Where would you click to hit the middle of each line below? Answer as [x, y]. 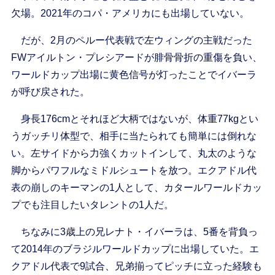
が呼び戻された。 [50, 92]
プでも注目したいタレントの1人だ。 [92, 205]
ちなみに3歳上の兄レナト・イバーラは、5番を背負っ [134, 232]
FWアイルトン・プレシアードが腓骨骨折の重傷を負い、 [136, 58]
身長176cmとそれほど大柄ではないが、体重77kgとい [134, 119]
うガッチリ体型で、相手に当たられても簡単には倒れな [134, 136]
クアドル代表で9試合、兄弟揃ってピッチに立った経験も [136, 266]
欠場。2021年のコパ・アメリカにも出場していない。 [130, 14]
